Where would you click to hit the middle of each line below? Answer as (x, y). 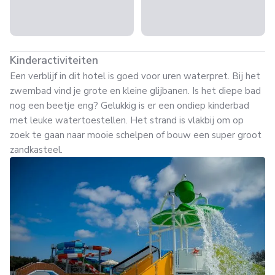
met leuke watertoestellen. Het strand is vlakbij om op (127, 120)
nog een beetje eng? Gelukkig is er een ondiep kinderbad (130, 106)
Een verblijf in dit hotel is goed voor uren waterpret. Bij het (135, 76)
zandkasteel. (36, 150)
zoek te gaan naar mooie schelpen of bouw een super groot (136, 135)
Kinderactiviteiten (54, 60)
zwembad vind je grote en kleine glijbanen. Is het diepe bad (135, 91)
